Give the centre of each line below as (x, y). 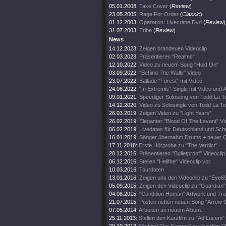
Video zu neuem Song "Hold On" (179, 65)
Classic (191, 14)
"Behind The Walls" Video (170, 73)
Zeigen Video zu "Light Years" (175, 113)
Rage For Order (159, 14)
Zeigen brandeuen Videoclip (173, 48)
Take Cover (154, 6)
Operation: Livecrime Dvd (171, 22)
